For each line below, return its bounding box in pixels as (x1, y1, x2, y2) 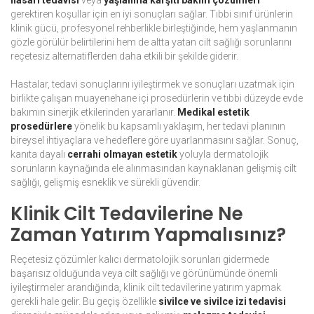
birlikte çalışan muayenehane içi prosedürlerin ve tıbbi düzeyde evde (11, 93, 303, 104)
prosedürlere (11, 121, 72, 132)
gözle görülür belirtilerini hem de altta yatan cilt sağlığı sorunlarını (11, 36, 292, 48)
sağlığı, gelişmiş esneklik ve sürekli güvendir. (11, 177, 200, 189)
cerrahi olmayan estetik (67, 149, 177, 161)
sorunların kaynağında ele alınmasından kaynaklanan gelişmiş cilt (11, 163, 296, 175)
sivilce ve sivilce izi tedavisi (158, 296, 286, 308)
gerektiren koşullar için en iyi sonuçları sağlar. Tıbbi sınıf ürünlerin (11, 8, 293, 20)
